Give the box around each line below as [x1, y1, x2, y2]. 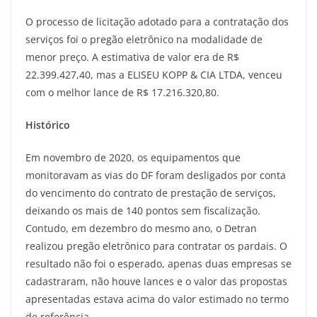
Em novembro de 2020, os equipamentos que [25, 150, 241, 164]
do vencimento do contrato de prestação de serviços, [25, 185, 276, 200]
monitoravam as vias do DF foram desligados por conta [25, 168, 286, 182]
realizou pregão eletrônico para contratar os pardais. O [25, 238, 287, 253]
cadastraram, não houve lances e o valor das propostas [25, 274, 287, 288]
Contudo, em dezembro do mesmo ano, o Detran [25, 221, 257, 235]
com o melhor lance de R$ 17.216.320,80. [25, 85, 219, 99]
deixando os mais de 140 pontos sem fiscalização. [25, 203, 260, 217]
